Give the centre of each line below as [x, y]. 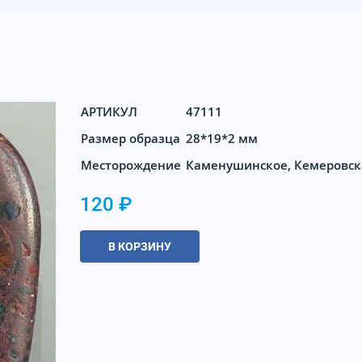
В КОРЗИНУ [140, 246]
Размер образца [130, 139]
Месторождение [131, 165]
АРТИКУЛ [109, 112]
